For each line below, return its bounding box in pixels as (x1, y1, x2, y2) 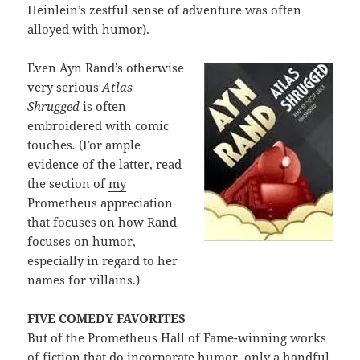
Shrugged (27, 98, 84, 115)
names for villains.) (27, 272, 141, 288)
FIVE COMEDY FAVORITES (27, 310, 186, 327)
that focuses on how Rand (27, 214, 178, 231)
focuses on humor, (27, 233, 137, 250)
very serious (27, 79, 103, 96)
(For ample (79, 137, 141, 153)
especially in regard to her (27, 252, 178, 269)
